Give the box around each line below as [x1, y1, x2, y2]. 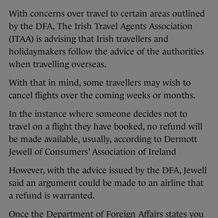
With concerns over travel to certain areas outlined [9, 9, 205, 19]
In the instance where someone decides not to [9, 109, 187, 119]
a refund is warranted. [9, 191, 95, 201]
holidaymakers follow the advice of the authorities [9, 47, 204, 57]
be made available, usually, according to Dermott [9, 134, 197, 145]
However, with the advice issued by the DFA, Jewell [9, 165, 207, 176]
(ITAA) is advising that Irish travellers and [9, 34, 168, 44]
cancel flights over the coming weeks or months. [9, 91, 196, 101]
